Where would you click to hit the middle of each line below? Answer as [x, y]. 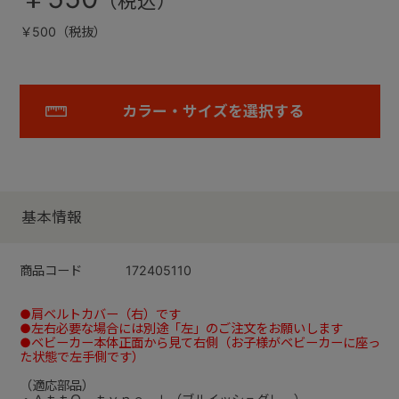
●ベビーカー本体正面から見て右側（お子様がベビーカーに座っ [199, 342]
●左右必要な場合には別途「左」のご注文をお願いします [181, 328]
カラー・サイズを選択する [212, 111]
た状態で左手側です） [81, 356]
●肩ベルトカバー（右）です [100, 313]
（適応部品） [57, 385]
